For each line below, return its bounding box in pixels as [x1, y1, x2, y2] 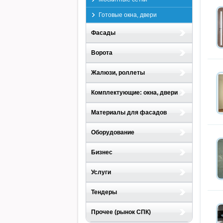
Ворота [91, 49, 112, 56]
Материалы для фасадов [91, 109, 167, 116]
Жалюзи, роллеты [91, 69, 145, 76]
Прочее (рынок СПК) [91, 209, 151, 216]
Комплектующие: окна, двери [91, 89, 178, 96]
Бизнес [91, 149, 112, 156]
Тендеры [91, 189, 117, 196]
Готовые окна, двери [99, 11, 157, 18]
